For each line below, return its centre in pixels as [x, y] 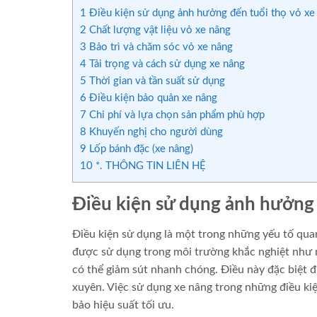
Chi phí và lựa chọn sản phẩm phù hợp [175, 115]
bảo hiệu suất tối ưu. [123, 305]
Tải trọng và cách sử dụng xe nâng [166, 64]
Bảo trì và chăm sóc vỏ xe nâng [160, 47]
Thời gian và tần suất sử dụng [156, 81]
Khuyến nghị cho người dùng [155, 132]
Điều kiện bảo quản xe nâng [152, 98]
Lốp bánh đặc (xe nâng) [140, 149]
